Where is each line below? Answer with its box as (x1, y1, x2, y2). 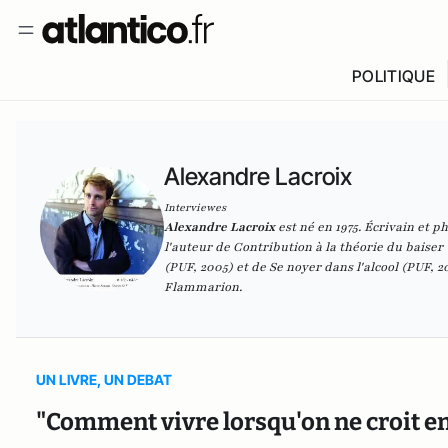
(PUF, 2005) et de (164, 259, 269, 275)
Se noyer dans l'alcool (269, 259, 398, 275)
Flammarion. (164, 279, 242, 295)
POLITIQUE (351, 66, 435, 86)
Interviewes (164, 200, 226, 215)
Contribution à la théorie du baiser (233, 239, 443, 255)
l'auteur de (164, 239, 233, 255)
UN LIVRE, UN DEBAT (36, 371, 172, 388)
